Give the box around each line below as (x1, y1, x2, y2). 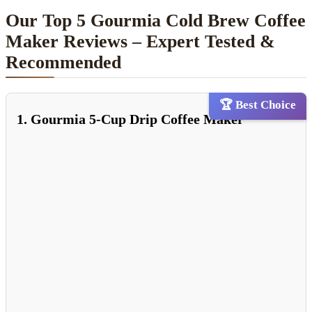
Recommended (6, 52, 121, 73)
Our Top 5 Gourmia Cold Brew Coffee (6, 10, 306, 31)
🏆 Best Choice (219, 98, 296, 112)
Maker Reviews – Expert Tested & (6, 31, 275, 52)
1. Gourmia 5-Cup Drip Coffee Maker (17, 111, 244, 127)
